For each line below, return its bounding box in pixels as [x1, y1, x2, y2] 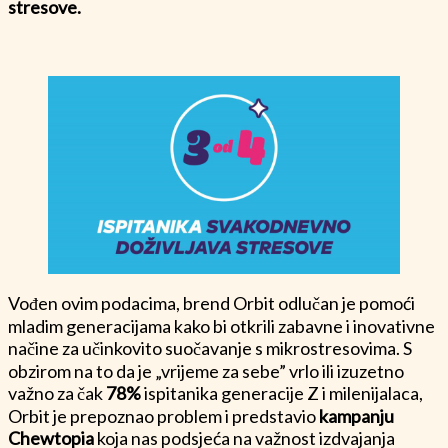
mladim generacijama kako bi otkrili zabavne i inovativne [8, 314, 435, 337]
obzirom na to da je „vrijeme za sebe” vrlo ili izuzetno [8, 359, 404, 382]
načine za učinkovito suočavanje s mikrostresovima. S [8, 336, 412, 359]
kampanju [319, 404, 394, 427]
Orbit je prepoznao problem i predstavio [8, 404, 319, 427]
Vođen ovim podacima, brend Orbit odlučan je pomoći [8, 291, 415, 314]
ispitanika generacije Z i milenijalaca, [144, 381, 423, 404]
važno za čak [8, 381, 103, 404]
